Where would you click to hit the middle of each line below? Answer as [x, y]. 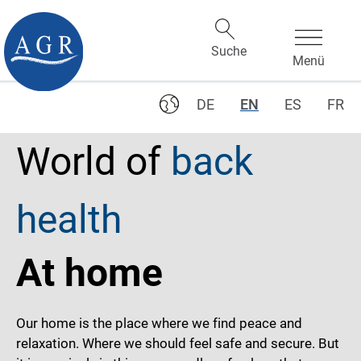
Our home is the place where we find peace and [159, 323]
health [69, 220]
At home [89, 273]
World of [89, 162]
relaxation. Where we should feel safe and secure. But [178, 343]
